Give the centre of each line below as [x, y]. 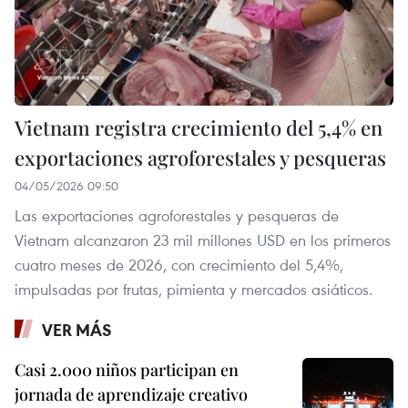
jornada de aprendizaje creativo [131, 395]
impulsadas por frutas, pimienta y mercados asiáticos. [194, 290]
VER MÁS [77, 330]
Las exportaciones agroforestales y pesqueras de [177, 216]
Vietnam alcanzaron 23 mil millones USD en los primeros [203, 240]
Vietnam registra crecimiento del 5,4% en [199, 128]
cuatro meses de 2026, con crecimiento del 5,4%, [179, 265]
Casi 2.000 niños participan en [127, 370]
